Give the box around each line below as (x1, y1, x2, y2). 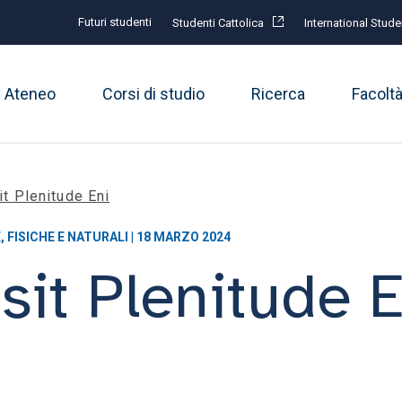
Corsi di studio (101, 83, 205, 103)
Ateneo (4, 83, 56, 103)
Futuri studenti (78, 15, 152, 29)
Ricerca (250, 83, 305, 103)
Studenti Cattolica (172, 16, 264, 31)
